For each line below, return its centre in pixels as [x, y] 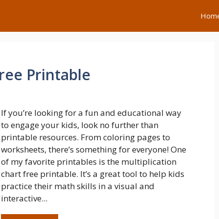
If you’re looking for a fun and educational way [91, 113]
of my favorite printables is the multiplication [89, 162]
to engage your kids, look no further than [80, 125]
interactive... [24, 198]
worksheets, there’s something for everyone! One [94, 149]
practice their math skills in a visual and [78, 186]
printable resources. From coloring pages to [86, 137]
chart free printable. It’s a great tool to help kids [93, 174]
